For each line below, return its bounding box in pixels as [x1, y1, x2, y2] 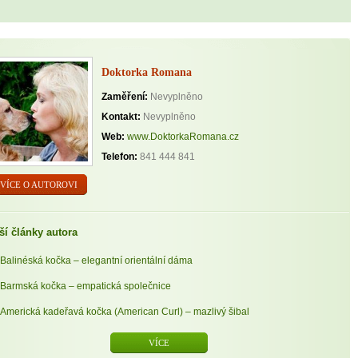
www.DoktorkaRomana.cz [127, 130, 239, 142]
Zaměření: [101, 90, 148, 102]
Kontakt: [101, 110, 141, 122]
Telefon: [101, 150, 137, 162]
